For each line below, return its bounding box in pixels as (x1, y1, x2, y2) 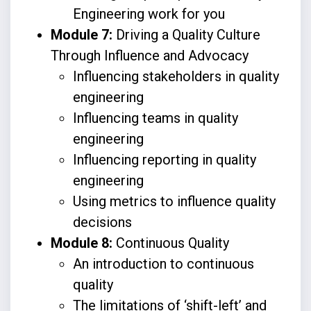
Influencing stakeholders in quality (72, 67, 279, 85)
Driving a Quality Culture (112, 26, 260, 43)
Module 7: (50, 26, 112, 43)
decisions (72, 213, 132, 230)
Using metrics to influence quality (72, 192, 276, 210)
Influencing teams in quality (72, 109, 238, 126)
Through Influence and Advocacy (50, 47, 249, 64)
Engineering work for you (72, 5, 225, 22)
